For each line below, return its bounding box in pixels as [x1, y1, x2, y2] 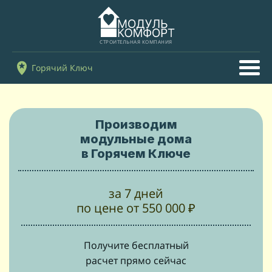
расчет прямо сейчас [86, 254, 186, 267]
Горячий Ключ [32, 62, 93, 73]
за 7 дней [109, 185, 163, 202]
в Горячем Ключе [81, 146, 191, 161]
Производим [95, 117, 177, 132]
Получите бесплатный [83, 239, 189, 252]
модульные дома [80, 132, 192, 146]
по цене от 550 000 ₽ [76, 200, 195, 216]
